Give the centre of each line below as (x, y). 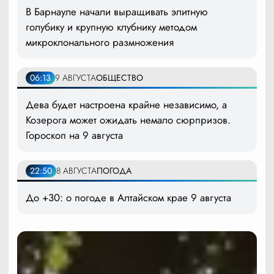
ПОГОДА (114, 170)
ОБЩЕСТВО (120, 77)
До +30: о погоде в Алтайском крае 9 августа (128, 197)
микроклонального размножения (100, 42)
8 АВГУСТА (76, 170)
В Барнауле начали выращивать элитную (117, 11)
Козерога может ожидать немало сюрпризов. (128, 120)
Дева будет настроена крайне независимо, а (126, 104)
